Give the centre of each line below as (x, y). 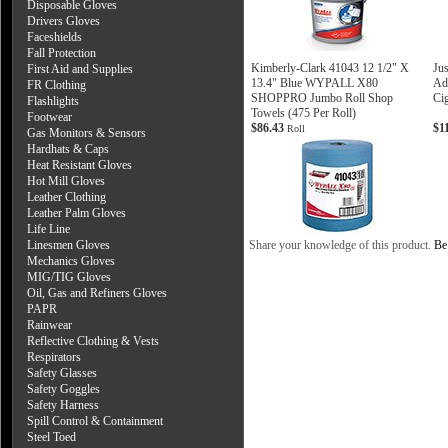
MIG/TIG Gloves (69, 277)
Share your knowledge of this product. (341, 245)
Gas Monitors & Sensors (86, 133)
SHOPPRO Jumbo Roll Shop (322, 98)
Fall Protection (61, 53)
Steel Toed (51, 437)
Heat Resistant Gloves (79, 165)
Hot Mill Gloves (66, 181)
